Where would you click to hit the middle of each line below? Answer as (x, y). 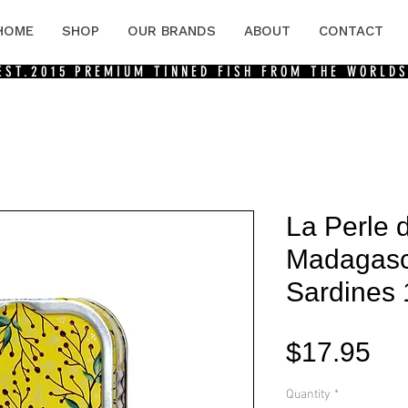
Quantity (308, 394)
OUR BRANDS (172, 31)
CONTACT (351, 31)
